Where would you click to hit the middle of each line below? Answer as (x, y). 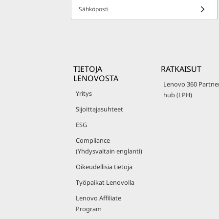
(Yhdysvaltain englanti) (109, 151)
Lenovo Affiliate (99, 198)
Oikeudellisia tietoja (104, 167)
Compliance (93, 140)
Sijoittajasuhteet (99, 109)
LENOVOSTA (96, 78)
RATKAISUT (181, 69)
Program (89, 209)
